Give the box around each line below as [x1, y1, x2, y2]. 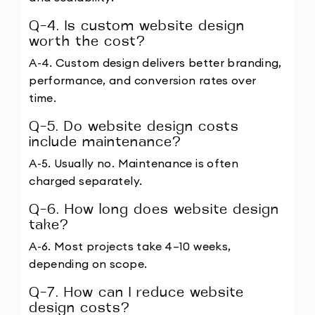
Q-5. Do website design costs [29, 120, 240, 135]
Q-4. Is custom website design [29, 20, 245, 34]
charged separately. [29, 173, 143, 188]
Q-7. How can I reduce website [29, 286, 245, 301]
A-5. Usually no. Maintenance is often [29, 155, 239, 170]
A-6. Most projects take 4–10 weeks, [29, 238, 231, 253]
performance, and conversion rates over [29, 72, 257, 87]
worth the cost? [29, 35, 146, 50]
